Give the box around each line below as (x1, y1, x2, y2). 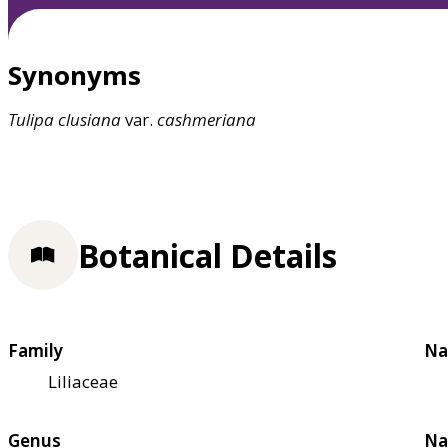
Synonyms (8, 58, 141, 93)
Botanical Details (78, 233, 337, 277)
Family (8, 338, 63, 362)
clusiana (58, 108, 121, 132)
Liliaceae (48, 369, 118, 393)
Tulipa (8, 108, 54, 132)
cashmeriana (157, 108, 256, 132)
